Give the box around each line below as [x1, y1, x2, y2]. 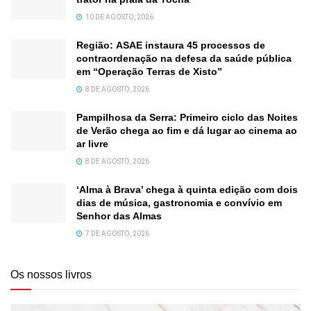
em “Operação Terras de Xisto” [76, 65, 222, 77]
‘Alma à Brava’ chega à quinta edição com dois [76, 183, 298, 195]
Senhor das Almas [76, 210, 162, 221]
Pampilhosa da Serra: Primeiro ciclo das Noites [76, 111, 298, 123]
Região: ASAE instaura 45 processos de [76, 39, 265, 51]
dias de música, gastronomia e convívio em [76, 196, 282, 208]
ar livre [76, 137, 108, 149]
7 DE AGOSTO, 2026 [84, 229, 149, 237]
